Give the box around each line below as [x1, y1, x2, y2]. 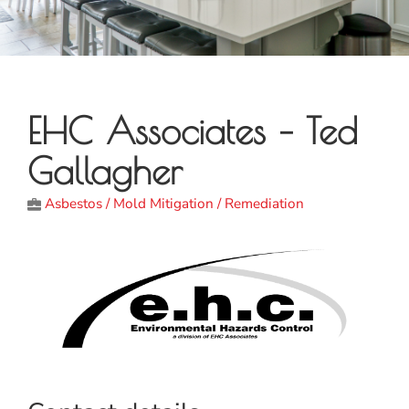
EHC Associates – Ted [27, 109, 358, 152]
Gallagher [27, 149, 183, 192]
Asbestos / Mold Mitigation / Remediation [45, 194, 304, 213]
